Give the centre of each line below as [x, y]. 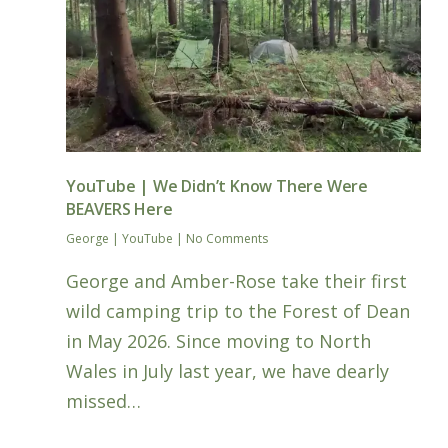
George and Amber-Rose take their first [237, 280]
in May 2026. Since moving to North [219, 340]
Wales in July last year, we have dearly [228, 370]
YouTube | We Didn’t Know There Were [217, 185]
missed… [104, 400]
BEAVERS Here [119, 208]
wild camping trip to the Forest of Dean [238, 310]
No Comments [227, 238]
